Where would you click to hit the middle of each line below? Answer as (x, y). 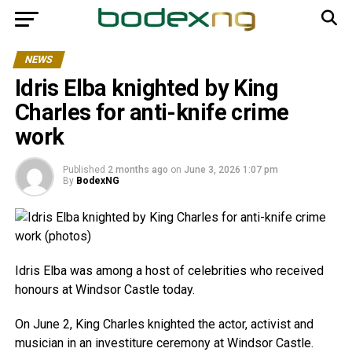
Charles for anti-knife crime (152, 112)
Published (84, 170)
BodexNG (97, 181)
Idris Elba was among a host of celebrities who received (169, 271)
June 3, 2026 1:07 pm (231, 170)
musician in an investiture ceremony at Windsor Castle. (164, 343)
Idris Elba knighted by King (147, 88)
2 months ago (137, 170)
